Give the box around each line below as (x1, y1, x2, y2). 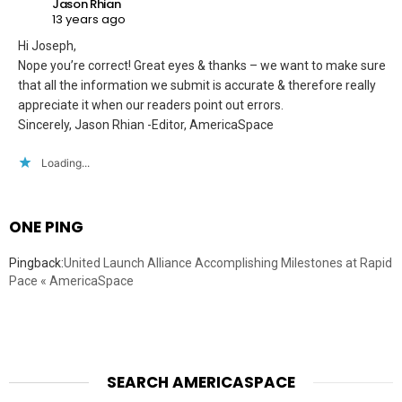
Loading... (41, 155, 90, 170)
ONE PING (9, 215, 83, 238)
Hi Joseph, (18, 38, 76, 53)
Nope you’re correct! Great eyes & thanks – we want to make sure (18, 57, 386, 73)
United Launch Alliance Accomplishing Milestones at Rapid (64, 255, 392, 270)
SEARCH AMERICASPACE (107, 371, 295, 393)
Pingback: (9, 255, 64, 270)
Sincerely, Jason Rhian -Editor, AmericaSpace (18, 117, 274, 132)
